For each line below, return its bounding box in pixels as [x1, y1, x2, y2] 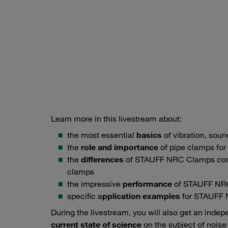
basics [136, 130, 162, 140]
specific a [67, 191, 102, 202]
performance [123, 179, 174, 189]
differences [81, 154, 126, 165]
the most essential [67, 130, 136, 140]
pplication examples [102, 191, 180, 202]
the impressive [67, 179, 123, 189]
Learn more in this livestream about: [51, 113, 182, 124]
